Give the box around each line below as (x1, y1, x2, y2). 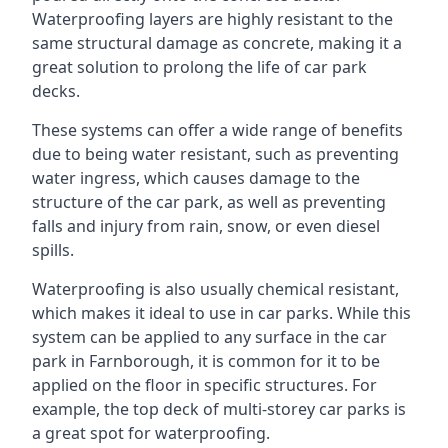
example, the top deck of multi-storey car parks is (32, 398, 406, 420)
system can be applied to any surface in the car (32, 326, 387, 348)
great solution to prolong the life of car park (32, 56, 367, 78)
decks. (32, 80, 80, 102)
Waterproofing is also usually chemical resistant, (32, 278, 399, 300)
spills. (32, 239, 74, 261)
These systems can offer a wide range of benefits (32, 119, 403, 141)
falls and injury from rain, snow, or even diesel (32, 215, 380, 237)
